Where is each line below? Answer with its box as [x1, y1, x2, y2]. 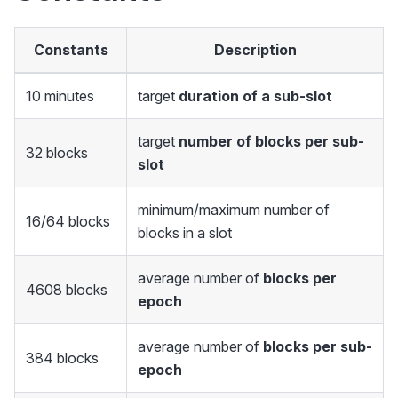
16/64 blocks [26, 212, 110, 231]
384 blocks [26, 349, 99, 368]
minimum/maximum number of [138, 201, 330, 219]
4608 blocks [26, 281, 107, 299]
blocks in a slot [138, 224, 232, 243]
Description [213, 41, 297, 60]
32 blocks [26, 144, 88, 163]
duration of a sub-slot [179, 87, 332, 106]
